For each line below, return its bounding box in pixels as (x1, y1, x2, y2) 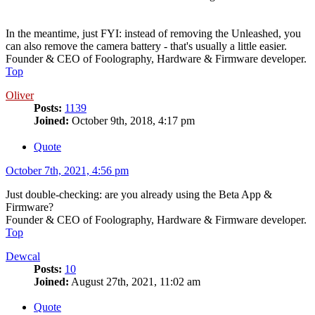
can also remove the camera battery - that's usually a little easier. (6, 39, 287, 52)
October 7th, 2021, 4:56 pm (6, 164, 129, 176)
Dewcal (6, 250, 40, 262)
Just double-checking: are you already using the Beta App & (6, 188, 272, 200)
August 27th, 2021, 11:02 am (69, 275, 200, 288)
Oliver (6, 89, 34, 101)
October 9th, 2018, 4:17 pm (69, 114, 195, 127)
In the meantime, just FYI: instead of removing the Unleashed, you (6, 27, 301, 39)
